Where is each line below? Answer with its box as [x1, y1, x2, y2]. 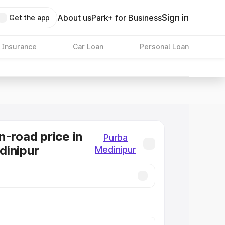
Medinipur [95, 144, 136, 155]
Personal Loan [139, 42, 189, 51]
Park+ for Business [91, 13, 162, 23]
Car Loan [72, 42, 103, 51]
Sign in [162, 12, 189, 23]
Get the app [9, 13, 50, 22]
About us [57, 13, 92, 23]
